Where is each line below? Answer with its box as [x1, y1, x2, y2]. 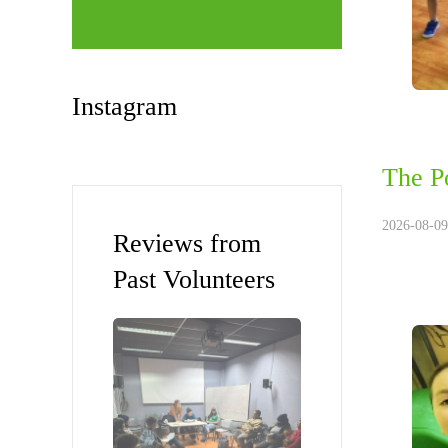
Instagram [72, 92, 177, 121]
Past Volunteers [113, 265, 275, 294]
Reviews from [113, 229, 261, 258]
